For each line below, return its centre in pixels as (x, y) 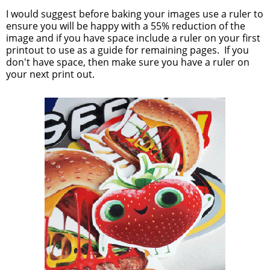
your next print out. (50, 74)
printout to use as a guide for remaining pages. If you (127, 50)
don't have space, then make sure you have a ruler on (128, 62)
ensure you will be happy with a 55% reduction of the (126, 26)
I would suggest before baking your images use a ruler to (135, 14)
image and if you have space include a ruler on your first (133, 38)
